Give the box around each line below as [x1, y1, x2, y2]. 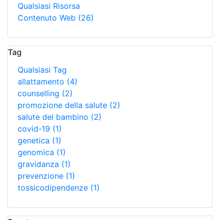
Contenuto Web [18, 13, 78, 23]
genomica [18, 147, 56, 157]
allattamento [18, 77, 67, 86]
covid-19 [18, 124, 53, 134]
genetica [18, 136, 52, 145]
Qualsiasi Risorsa [18, 1, 80, 11]
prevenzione [18, 171, 66, 181]
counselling [18, 88, 62, 98]
